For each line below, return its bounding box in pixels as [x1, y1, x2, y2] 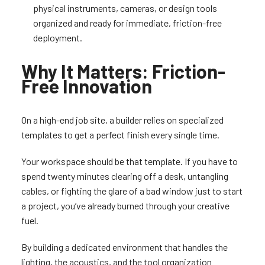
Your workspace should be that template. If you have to [21, 156, 238, 167]
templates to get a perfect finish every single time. [21, 129, 219, 141]
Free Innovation [21, 75, 152, 98]
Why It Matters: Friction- [21, 60, 225, 83]
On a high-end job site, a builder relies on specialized [21, 114, 224, 126]
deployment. [33, 32, 82, 44]
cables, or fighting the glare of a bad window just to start [21, 185, 243, 197]
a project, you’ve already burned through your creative [21, 200, 230, 212]
